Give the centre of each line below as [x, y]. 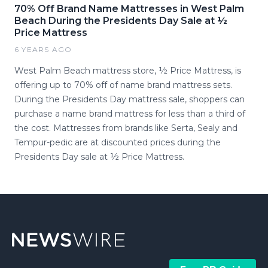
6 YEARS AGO [43, 49]
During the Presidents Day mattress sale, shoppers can [130, 99]
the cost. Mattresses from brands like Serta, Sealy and [126, 128]
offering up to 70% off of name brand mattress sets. [123, 85]
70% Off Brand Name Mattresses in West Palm [129, 9]
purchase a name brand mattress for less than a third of [130, 114]
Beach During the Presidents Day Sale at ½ [121, 21]
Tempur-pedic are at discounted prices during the [118, 142]
